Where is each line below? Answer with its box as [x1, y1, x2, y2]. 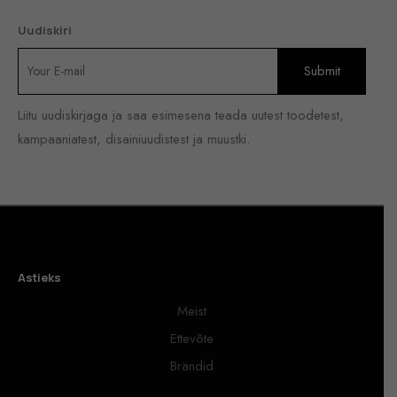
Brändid [170, 355, 214, 376]
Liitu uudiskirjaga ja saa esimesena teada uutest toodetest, [18, 105, 344, 125]
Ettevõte [170, 328, 214, 348]
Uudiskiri [18, 21, 72, 38]
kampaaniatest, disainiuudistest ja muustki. [18, 128, 250, 149]
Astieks [18, 269, 61, 285]
